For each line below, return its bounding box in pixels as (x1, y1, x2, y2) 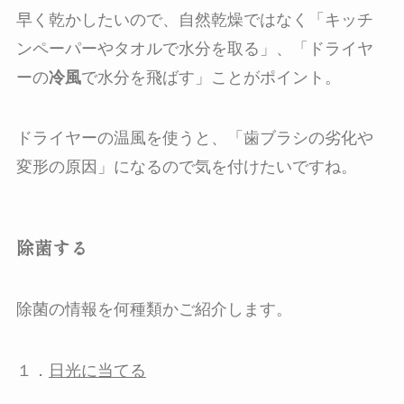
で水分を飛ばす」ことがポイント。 (80, 68, 341, 87)
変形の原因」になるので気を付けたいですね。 (15, 158, 357, 177)
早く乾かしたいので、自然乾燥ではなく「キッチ (15, 10, 373, 29)
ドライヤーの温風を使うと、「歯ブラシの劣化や (15, 129, 373, 148)
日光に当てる (48, 361, 146, 380)
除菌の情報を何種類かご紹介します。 (15, 300, 292, 319)
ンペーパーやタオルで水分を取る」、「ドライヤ (15, 39, 373, 58)
